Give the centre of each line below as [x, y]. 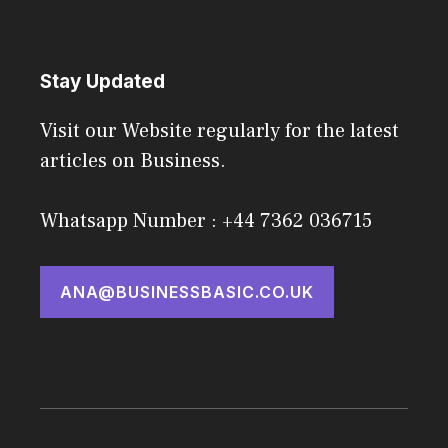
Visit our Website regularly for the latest [219, 131]
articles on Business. [133, 161]
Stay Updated [102, 82]
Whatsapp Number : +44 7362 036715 [206, 221]
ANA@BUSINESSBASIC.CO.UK [187, 292]
